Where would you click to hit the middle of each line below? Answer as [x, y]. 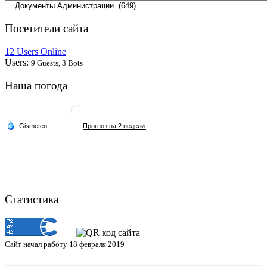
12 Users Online [35, 52]
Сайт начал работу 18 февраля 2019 [65, 244]
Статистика [32, 200]
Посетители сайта [46, 29]
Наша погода [36, 85]
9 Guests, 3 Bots [57, 63]
